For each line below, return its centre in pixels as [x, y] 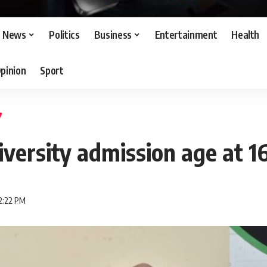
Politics [64, 35]
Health [246, 35]
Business [113, 35]
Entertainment [186, 35]
